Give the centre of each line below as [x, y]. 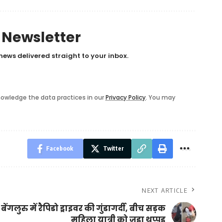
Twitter [113, 149]
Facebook [60, 149]
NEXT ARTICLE [165, 191]
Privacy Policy [126, 98]
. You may [161, 98]
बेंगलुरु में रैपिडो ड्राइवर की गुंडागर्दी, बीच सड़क [83, 209]
